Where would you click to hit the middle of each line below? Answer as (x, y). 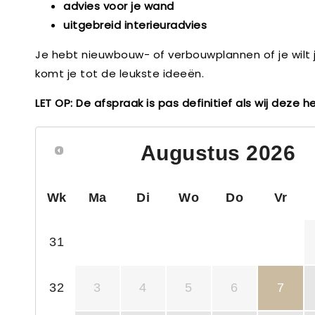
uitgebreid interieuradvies (135, 25)
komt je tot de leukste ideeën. (120, 73)
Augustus (190, 153)
